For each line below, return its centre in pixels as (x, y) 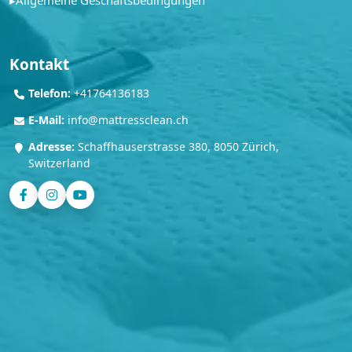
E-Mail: (46, 120)
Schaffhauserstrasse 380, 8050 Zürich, (176, 147)
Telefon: (49, 93)
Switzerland (59, 163)
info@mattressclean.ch (128, 120)
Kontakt (39, 65)
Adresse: (51, 147)
